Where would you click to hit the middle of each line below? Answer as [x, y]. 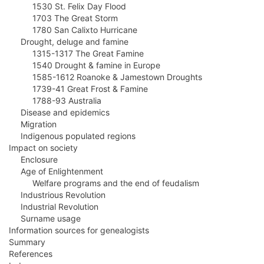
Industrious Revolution [57, 194]
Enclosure [33, 159]
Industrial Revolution [54, 206]
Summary [27, 242]
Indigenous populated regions [72, 136]
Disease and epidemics [59, 112]
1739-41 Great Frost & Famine [78, 88]
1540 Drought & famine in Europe [85, 65]
